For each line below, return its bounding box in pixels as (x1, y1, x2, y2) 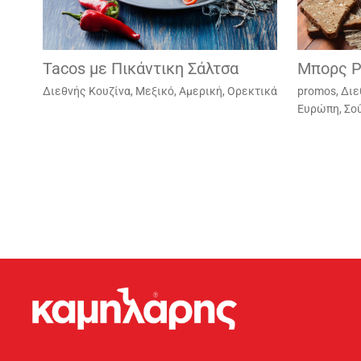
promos (297, 84, 336, 98)
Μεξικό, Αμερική (135, 84, 222, 98)
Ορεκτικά (226, 84, 277, 98)
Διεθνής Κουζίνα (42, 84, 131, 98)
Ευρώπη (297, 102, 339, 115)
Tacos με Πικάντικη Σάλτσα (42, 58, 239, 78)
